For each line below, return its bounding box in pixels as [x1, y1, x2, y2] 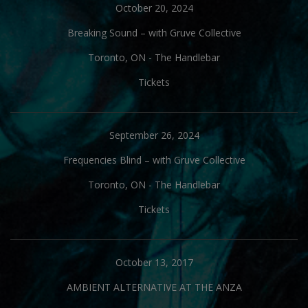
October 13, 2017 [115, 256, 193, 269]
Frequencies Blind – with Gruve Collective [63, 153, 245, 166]
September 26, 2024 [109, 129, 199, 142]
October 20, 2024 [115, 1, 193, 14]
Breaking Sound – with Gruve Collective [67, 26, 241, 39]
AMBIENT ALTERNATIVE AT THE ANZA [66, 280, 242, 294]
